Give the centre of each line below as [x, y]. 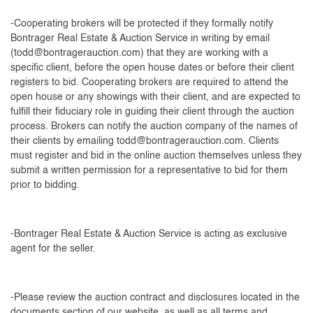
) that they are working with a [204, 53]
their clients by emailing [64, 141]
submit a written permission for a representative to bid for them [149, 170]
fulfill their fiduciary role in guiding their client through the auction [152, 111]
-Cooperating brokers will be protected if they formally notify [142, 23]
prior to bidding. [45, 185]
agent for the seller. [53, 248]
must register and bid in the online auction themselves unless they [156, 155]
